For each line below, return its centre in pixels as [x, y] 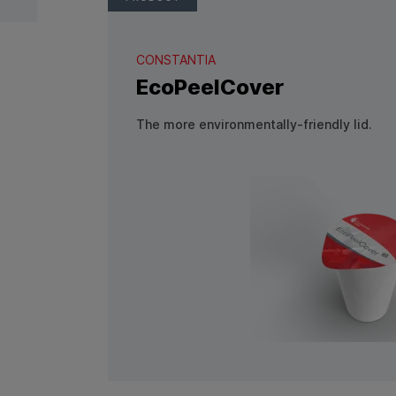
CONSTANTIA [176, 60]
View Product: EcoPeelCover [256, 355]
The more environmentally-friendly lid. [254, 124]
